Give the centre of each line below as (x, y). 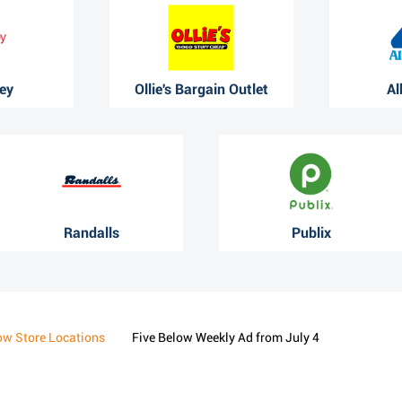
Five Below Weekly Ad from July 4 (226, 337)
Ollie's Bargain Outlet (201, 89)
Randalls (91, 232)
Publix (311, 232)
